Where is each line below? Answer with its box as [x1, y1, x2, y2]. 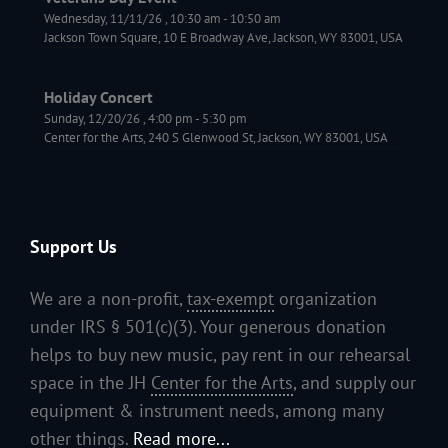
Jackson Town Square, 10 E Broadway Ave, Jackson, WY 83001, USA [44, 29, 403, 47]
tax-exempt [187, 287, 274, 311]
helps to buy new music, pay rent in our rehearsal [30, 343, 410, 367]
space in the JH [30, 371, 151, 395]
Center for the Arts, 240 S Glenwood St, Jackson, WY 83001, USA [44, 128, 388, 146]
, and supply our [293, 371, 416, 395]
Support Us [30, 235, 117, 259]
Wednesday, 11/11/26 [44, 10, 162, 28]
